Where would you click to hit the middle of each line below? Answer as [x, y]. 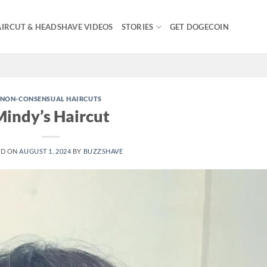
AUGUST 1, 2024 [45, 151]
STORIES [137, 27]
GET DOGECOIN [199, 27]
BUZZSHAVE [103, 151]
